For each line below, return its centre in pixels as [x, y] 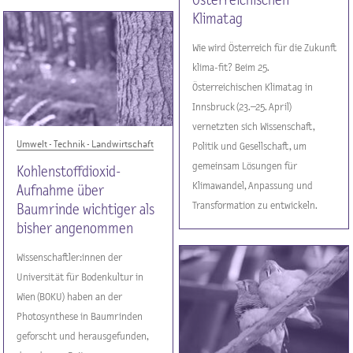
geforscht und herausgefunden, [83, 336]
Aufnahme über [61, 191]
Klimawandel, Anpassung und [253, 186]
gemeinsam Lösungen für [245, 166]
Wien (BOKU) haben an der [70, 297]
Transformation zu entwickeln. [255, 205]
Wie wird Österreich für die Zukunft [265, 48]
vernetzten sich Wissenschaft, [254, 126]
